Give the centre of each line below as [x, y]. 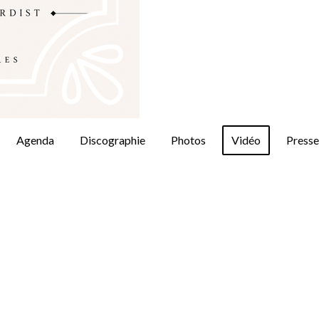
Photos [188, 140]
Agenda [35, 140]
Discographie [113, 140]
